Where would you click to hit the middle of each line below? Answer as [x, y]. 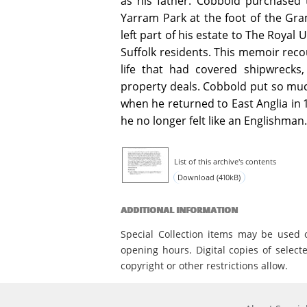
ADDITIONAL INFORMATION [179, 210]
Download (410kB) [209, 177]
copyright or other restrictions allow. [204, 265]
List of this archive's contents [225, 162]
